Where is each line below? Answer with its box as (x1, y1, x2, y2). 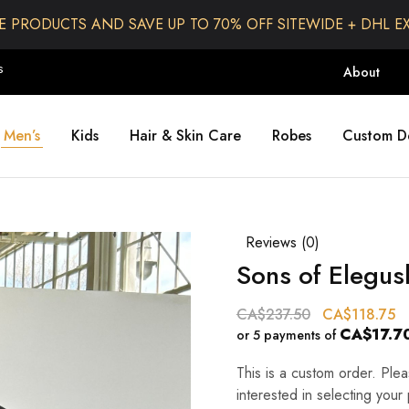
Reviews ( (245, 232, 306, 253)
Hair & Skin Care (129, 125, 241, 146)
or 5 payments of (236, 326, 340, 344)
